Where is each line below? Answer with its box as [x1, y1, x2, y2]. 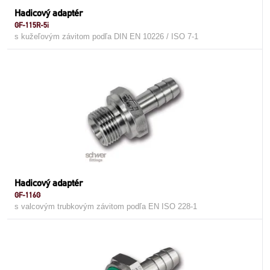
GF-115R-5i [14, 20, 49, 30]
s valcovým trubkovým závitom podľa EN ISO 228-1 [14, 202, 197, 211]
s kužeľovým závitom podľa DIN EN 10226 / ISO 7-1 [14, 32, 198, 41]
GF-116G [14, 190, 40, 199]
